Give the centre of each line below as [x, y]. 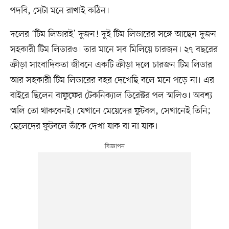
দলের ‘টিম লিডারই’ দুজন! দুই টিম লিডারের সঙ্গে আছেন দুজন [113, 34]
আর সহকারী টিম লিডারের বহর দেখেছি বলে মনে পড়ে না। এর [112, 80]
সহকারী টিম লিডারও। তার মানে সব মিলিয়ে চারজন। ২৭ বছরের [114, 49]
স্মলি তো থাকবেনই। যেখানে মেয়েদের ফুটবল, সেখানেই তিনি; [110, 111]
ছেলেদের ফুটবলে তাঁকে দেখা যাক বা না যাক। [86, 126]
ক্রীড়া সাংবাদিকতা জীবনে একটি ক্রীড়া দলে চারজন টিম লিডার [111, 65]
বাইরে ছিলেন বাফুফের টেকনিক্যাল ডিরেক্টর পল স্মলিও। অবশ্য [111, 95]
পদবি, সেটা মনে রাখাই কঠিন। [60, 10]
